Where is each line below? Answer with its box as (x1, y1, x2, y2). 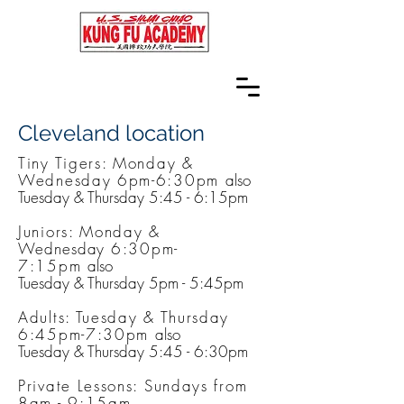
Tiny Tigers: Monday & (18, 152, 194, 173)
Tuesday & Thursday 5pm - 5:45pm (18, 272, 243, 293)
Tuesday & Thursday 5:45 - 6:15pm (18, 187, 248, 207)
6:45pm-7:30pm (18, 324, 155, 344)
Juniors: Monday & (18, 221, 161, 242)
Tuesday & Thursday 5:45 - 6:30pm (18, 341, 248, 362)
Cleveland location (18, 120, 205, 146)
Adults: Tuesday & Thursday (18, 307, 230, 327)
